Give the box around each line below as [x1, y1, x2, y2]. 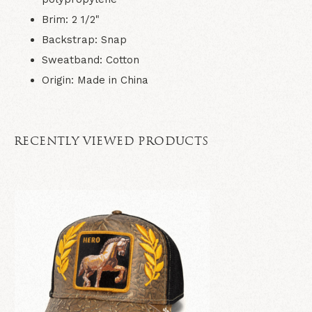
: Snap [95, 33, 127, 46]
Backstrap [42, 33, 95, 46]
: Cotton [100, 54, 139, 66]
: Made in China [71, 74, 148, 86]
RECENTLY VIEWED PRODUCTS [14, 136, 209, 148]
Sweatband [42, 54, 100, 66]
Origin [42, 74, 71, 86]
